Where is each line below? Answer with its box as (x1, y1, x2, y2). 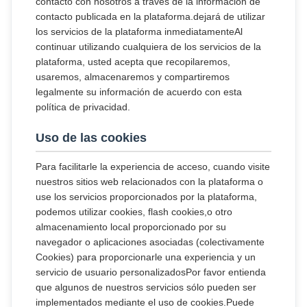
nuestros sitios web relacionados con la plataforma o (36, 176, 263, 187)
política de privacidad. (36, 101, 130, 112)
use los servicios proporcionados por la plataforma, (36, 191, 257, 202)
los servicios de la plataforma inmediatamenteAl (36, 26, 243, 37)
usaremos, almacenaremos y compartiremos (36, 71, 230, 82)
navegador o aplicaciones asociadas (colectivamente (36, 236, 265, 247)
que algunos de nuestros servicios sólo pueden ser (36, 282, 256, 293)
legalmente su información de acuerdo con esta (36, 86, 242, 97)
